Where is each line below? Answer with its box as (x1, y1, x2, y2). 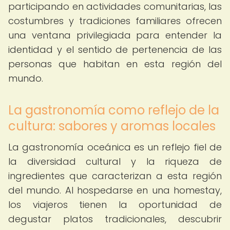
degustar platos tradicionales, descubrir (8, 213, 222, 225)
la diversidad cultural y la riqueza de (8, 155, 222, 168)
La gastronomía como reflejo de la (8, 102, 219, 119)
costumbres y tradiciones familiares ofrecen (8, 14, 222, 27)
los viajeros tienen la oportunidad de (8, 198, 222, 211)
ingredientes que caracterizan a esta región (8, 169, 222, 182)
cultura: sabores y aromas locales (8, 118, 216, 135)
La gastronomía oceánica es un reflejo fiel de (8, 141, 222, 154)
